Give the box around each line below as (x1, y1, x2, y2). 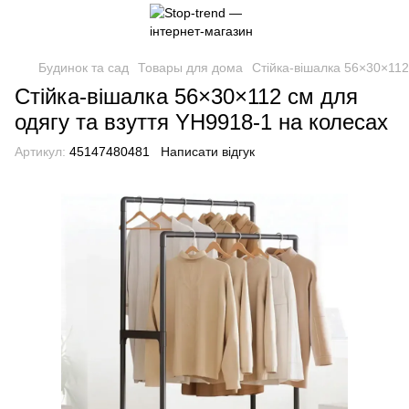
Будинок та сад (38, 60, 129, 75)
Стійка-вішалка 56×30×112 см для (15, 84, 358, 109)
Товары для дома (138, 60, 243, 75)
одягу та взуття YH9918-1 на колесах (15, 110, 388, 134)
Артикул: (15, 144, 66, 159)
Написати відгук (161, 144, 255, 159)
